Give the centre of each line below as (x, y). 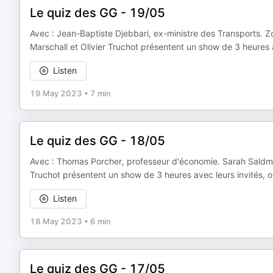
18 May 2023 (56, 221)
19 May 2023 (56, 93)
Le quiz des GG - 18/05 (97, 141)
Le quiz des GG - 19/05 (97, 13)
